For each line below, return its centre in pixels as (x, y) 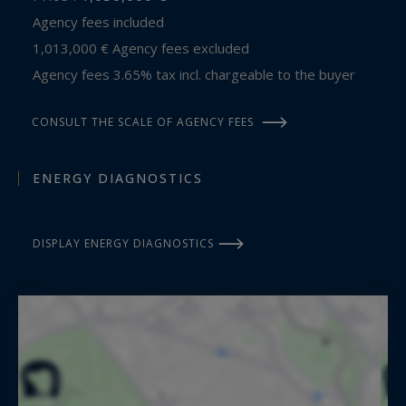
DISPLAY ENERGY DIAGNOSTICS (123, 243)
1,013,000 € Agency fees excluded (147, 48)
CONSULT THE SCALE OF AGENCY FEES (143, 121)
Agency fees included (102, 21)
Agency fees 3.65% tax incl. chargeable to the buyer (198, 74)
